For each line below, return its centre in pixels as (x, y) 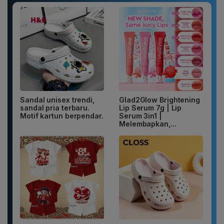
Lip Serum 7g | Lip (150, 108)
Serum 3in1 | (140, 116)
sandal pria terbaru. (55, 108)
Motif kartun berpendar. (62, 116)
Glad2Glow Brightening (159, 100)
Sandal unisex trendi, (57, 100)
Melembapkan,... (148, 124)
